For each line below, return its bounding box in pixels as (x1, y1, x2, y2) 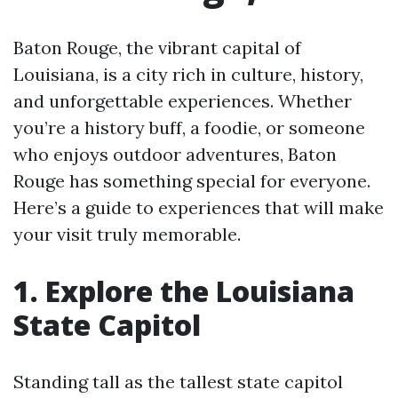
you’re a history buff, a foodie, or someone (13, 116, 365, 139)
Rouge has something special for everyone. (13, 170, 370, 192)
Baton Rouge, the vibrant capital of (13, 36, 301, 59)
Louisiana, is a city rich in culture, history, (13, 63, 363, 85)
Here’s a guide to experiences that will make (13, 196, 384, 219)
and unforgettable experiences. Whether (13, 90, 352, 112)
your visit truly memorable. (13, 223, 241, 245)
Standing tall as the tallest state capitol (13, 370, 343, 393)
